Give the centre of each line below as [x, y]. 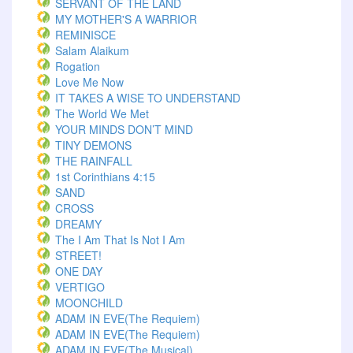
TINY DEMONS [93, 145]
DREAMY [78, 224]
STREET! [78, 255]
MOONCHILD [89, 303]
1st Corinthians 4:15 [105, 176]
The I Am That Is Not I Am [120, 240]
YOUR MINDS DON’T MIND [124, 129]
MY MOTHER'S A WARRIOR [126, 19]
